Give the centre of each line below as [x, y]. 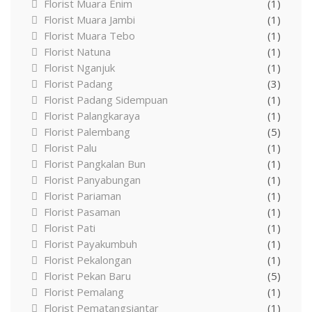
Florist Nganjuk [79, 67]
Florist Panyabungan [92, 179]
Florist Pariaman [83, 195]
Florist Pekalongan [88, 259]
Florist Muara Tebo [89, 35]
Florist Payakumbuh [91, 243]
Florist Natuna [77, 51]
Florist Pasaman [82, 211]
